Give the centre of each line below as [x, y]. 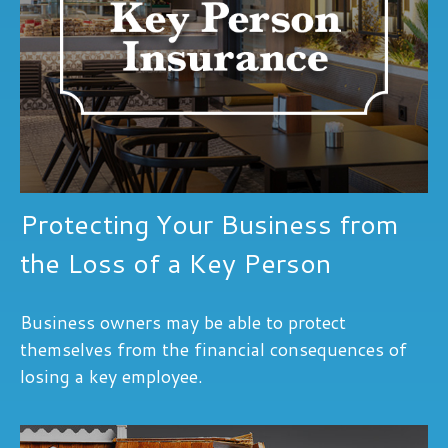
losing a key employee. [111, 375]
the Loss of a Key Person [175, 262]
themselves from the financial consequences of [213, 348]
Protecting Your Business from [209, 223]
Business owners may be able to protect [183, 321]
